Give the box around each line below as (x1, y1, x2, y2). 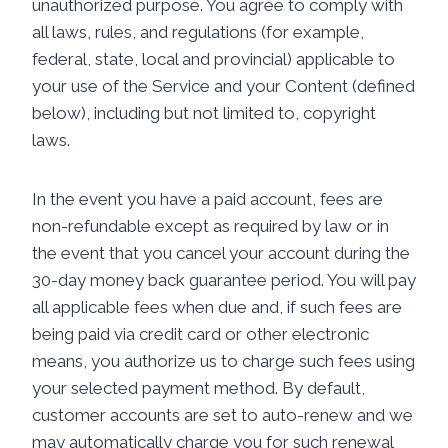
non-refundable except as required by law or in (32, 216, 389, 236)
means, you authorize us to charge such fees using (32, 351, 415, 371)
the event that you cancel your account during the (32, 243, 410, 263)
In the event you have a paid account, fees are (32, 189, 383, 209)
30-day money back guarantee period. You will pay (32, 270, 416, 290)
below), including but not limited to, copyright (32, 103, 376, 123)
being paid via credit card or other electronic (32, 324, 369, 344)
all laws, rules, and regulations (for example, (32, 22, 364, 42)
